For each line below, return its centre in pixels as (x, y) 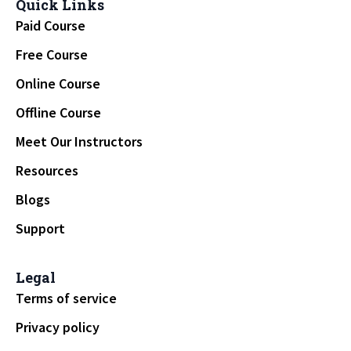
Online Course (58, 84)
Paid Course (51, 26)
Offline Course (58, 113)
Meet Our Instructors (79, 142)
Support (40, 229)
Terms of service (66, 299)
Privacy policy (58, 327)
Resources (47, 171)
